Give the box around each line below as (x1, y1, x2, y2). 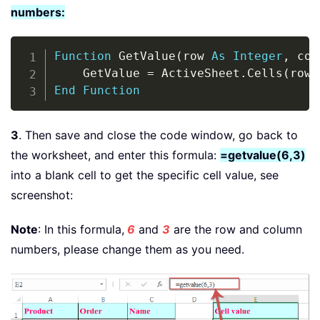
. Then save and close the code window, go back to (19, 127, 298, 142)
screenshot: (11, 187, 73, 202)
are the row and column (170, 221, 302, 236)
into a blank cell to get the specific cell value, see (11, 167, 279, 182)
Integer (232, 49, 283, 63)
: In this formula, (38, 221, 124, 236)
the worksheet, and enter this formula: (11, 147, 220, 162)
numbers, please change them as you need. (11, 241, 244, 256)
